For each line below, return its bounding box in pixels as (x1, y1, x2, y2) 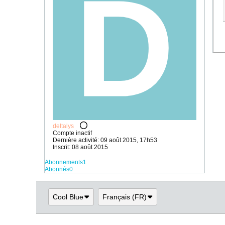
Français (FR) (102, 193, 147, 201)
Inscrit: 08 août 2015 (53, 144, 108, 151)
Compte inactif (53, 130, 92, 137)
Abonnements (45, 159, 83, 166)
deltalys (53, 123, 75, 130)
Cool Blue (53, 193, 83, 201)
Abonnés (45, 166, 69, 173)
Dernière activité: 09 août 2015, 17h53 (53, 137, 157, 144)
